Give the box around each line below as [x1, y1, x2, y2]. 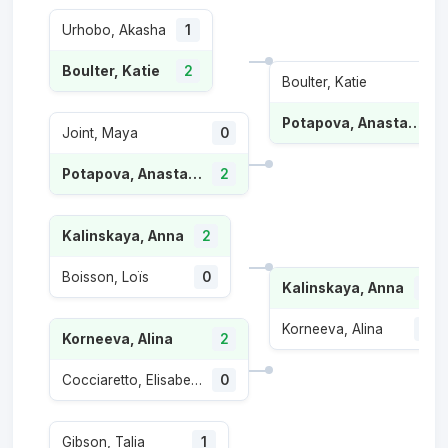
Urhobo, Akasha [62, 22, 166, 38]
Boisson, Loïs [62, 269, 149, 285]
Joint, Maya [62, 125, 138, 141]
